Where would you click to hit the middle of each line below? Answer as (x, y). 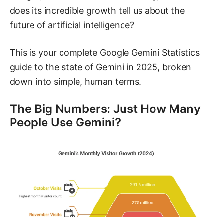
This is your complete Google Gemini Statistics (105, 52)
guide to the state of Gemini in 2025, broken (101, 67)
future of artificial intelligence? (72, 25)
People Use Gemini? (65, 122)
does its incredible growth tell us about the (97, 10)
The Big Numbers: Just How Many (105, 108)
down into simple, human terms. (76, 81)
